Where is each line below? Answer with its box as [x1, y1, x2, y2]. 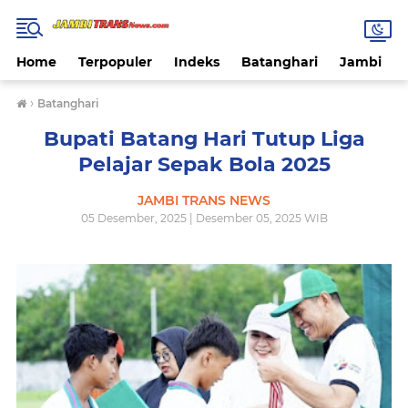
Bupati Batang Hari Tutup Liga [43, 127, 365, 151]
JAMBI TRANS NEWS [138, 192, 270, 209]
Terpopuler [78, 54, 152, 70]
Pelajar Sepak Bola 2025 [77, 152, 331, 177]
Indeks [174, 54, 219, 70]
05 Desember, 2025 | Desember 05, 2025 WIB [80, 211, 328, 225]
